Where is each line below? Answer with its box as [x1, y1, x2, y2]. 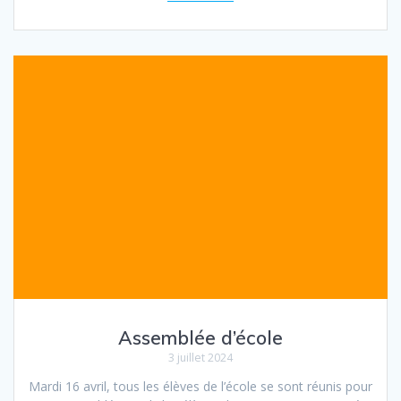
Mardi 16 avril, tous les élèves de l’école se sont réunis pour [29, 378, 372, 396]
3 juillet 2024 [168, 350, 233, 366]
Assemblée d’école [118, 326, 283, 350]
